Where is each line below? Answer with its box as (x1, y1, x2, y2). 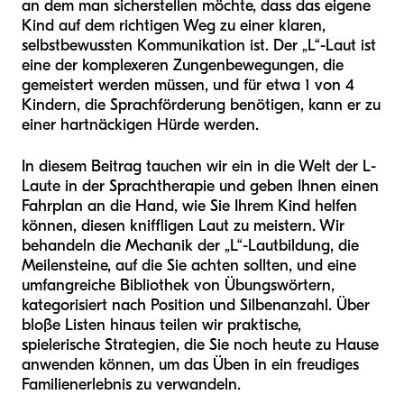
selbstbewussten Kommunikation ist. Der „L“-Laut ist (22, 35, 376, 55)
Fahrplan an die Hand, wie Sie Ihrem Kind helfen (22, 196, 357, 216)
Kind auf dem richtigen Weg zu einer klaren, (22, 15, 326, 35)
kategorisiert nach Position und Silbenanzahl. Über (22, 295, 370, 315)
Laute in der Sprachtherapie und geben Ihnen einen (22, 176, 379, 196)
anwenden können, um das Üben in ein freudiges (22, 354, 359, 374)
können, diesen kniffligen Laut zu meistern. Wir (22, 216, 344, 235)
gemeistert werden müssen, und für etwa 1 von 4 (22, 75, 354, 95)
